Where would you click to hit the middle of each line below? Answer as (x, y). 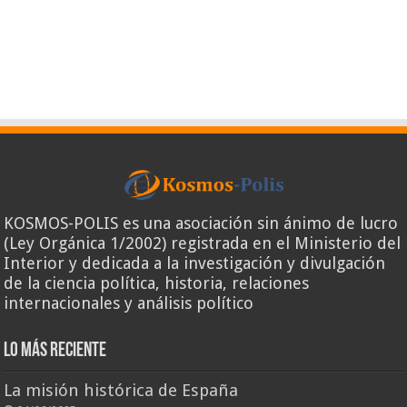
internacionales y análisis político (129, 303)
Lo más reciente (55, 352)
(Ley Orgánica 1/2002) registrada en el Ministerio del (203, 243)
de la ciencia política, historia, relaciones (157, 283)
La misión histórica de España (121, 391)
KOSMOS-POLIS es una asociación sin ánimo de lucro (201, 223)
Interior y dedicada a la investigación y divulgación (195, 263)
